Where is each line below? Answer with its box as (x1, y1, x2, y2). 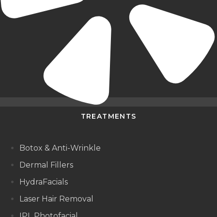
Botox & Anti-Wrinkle (19, 143, 101, 153)
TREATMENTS (80, 112, 137, 121)
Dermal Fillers (19, 160, 73, 170)
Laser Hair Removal (19, 194, 93, 204)
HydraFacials (19, 177, 68, 187)
